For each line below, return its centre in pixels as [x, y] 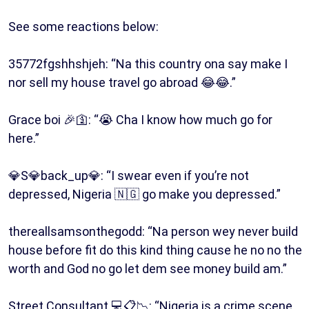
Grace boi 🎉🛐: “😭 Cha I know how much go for [140, 119]
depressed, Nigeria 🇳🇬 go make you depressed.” [144, 194]
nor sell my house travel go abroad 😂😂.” [122, 82]
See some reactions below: [85, 26]
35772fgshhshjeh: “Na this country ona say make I [148, 63]
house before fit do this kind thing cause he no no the [155, 250]
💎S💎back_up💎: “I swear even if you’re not [129, 175]
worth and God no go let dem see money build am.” [148, 268]
